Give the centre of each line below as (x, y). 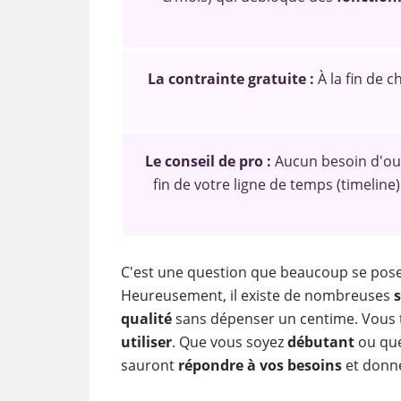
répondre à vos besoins (260, 365)
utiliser (146, 342)
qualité (146, 319)
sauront (149, 365)
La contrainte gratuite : (231, 79)
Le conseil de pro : (208, 161)
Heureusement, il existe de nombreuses (257, 295)
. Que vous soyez (229, 342)
